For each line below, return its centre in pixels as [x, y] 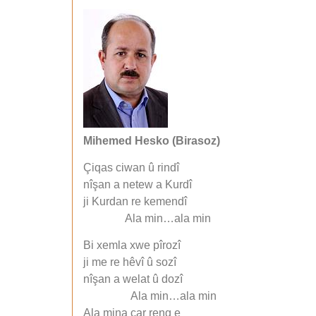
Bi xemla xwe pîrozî [132, 245]
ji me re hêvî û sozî [130, 262]
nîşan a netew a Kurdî [138, 185]
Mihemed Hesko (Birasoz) [152, 140]
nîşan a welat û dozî [133, 279]
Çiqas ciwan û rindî [131, 168]
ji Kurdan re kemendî [135, 202]
